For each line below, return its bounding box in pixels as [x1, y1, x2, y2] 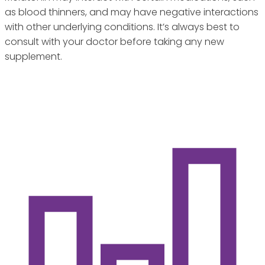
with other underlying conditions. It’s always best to [5, 20, 240, 34]
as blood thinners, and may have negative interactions [5, 5, 258, 20]
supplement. [5, 50, 62, 64]
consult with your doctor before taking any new [5, 35, 224, 49]
